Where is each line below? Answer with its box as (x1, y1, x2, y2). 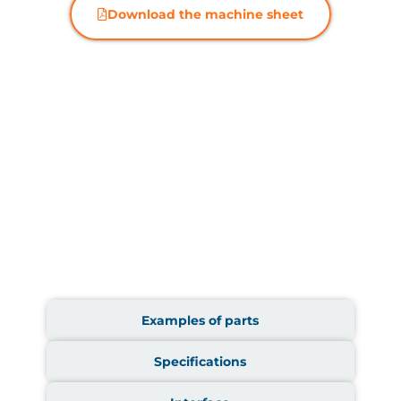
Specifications (154, 353, 247, 370)
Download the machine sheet (107, 5, 303, 22)
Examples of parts (141, 311, 260, 328)
